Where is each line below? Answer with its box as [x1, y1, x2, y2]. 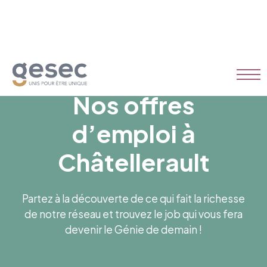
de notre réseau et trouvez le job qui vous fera [24, 207, 243, 221]
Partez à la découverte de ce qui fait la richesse [22, 192, 245, 205]
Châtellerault [57, 147, 210, 177]
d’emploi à [72, 118, 195, 148]
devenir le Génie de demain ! [65, 223, 202, 236]
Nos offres [72, 89, 195, 120]
